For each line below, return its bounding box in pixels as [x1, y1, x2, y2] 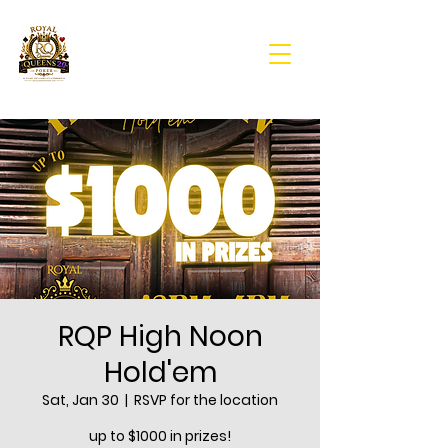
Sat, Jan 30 [42, 390, 119, 410]
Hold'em [103, 353, 217, 392]
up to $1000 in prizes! [89, 426, 231, 446]
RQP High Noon [57, 317, 263, 356]
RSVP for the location [134, 390, 278, 410]
